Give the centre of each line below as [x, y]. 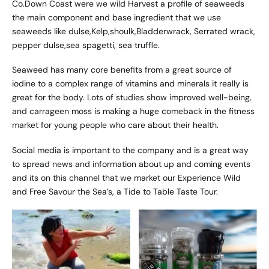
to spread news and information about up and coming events [131, 164]
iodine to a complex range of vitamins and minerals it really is [130, 84]
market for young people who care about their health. [115, 125]
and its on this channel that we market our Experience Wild [126, 177]
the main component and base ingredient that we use [116, 18]
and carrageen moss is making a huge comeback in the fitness [133, 111]
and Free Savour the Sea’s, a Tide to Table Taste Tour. [116, 191]
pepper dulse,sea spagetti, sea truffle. [86, 45]
